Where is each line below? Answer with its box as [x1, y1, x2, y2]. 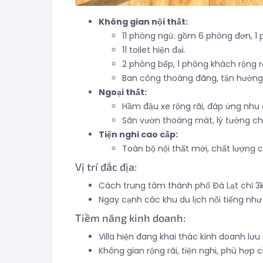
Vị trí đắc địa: [75, 160, 137, 173]
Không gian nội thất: [99, 15, 188, 28]
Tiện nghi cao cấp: [99, 128, 178, 140]
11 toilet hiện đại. [122, 43, 186, 56]
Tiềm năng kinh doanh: [75, 211, 186, 224]
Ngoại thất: [99, 86, 147, 98]
